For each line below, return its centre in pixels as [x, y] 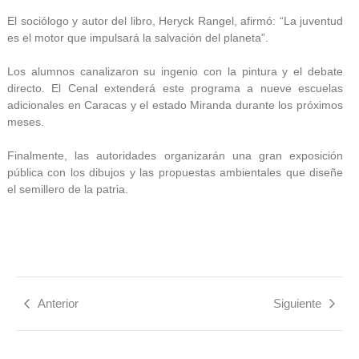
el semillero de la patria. [68, 189]
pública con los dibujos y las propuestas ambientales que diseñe [175, 172]
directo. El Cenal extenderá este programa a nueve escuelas [175, 88]
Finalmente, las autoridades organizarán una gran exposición [175, 155]
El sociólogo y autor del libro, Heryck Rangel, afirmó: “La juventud [175, 20]
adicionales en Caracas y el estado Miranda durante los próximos [175, 105]
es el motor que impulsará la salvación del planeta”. [138, 37]
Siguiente [297, 304]
